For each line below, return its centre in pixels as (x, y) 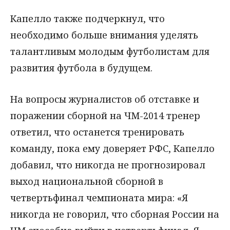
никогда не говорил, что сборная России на (115, 214)
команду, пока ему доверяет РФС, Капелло (112, 148)
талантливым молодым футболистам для (110, 51)
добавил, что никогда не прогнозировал (108, 165)
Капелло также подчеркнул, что (88, 18)
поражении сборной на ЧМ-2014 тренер (105, 115)
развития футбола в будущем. (81, 68)
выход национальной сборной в (87, 181)
